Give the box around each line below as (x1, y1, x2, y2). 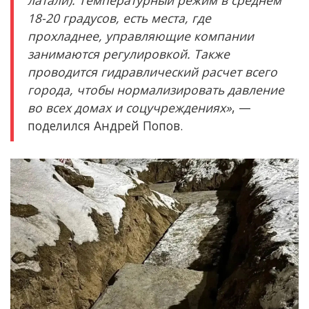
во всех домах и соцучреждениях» (28, 99, 232, 116)
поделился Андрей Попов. (28, 117, 183, 134)
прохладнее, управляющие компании (28, 27, 254, 44)
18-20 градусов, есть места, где (28, 9, 211, 26)
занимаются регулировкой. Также (28, 45, 230, 62)
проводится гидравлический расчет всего (28, 63, 277, 80)
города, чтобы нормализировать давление (28, 81, 284, 98)
